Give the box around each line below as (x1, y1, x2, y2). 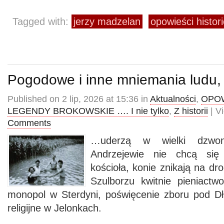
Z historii (174, 106, 208, 116)
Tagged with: (12, 16, 71, 27)
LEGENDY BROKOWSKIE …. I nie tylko (7, 106, 169, 116)
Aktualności (150, 94, 196, 104)
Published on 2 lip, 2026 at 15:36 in (7, 94, 150, 104)
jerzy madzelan (73, 16, 140, 27)
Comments (7, 118, 51, 128)
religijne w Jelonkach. (7, 202, 101, 213)
